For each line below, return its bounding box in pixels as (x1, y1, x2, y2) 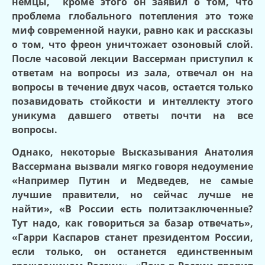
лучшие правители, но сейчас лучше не (12, 188, 253, 202)
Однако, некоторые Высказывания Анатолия (12, 146, 253, 159)
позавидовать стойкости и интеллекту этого (12, 94, 253, 108)
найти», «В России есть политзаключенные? (12, 202, 253, 216)
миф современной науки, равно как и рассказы (12, 23, 253, 37)
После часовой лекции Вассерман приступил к (12, 51, 253, 65)
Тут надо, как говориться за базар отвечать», (12, 216, 253, 230)
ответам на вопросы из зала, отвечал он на (12, 66, 253, 79)
